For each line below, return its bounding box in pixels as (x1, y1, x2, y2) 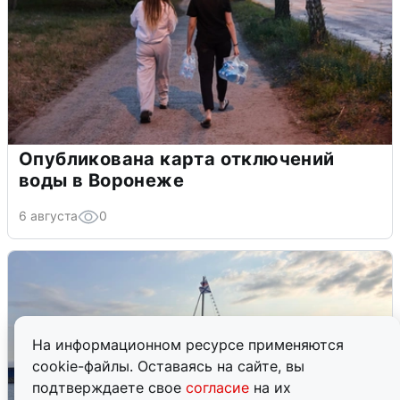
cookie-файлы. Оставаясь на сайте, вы (32, 357, 304, 375)
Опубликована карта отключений (19, 148, 335, 171)
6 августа (19, 208, 78, 224)
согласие (186, 379, 254, 396)
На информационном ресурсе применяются (32, 336, 344, 354)
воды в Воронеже (19, 170, 184, 192)
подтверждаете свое (32, 379, 186, 396)
